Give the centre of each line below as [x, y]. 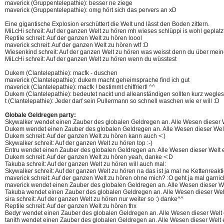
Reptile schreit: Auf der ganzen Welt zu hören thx [71, 206]
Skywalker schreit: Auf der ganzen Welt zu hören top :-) [79, 143]
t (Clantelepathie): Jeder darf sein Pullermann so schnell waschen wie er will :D [112, 101]
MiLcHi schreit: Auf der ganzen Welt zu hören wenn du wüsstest [91, 59]
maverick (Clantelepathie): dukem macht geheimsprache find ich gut [97, 80]
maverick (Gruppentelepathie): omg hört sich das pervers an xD [91, 10]
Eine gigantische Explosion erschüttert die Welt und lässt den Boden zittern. [107, 24]
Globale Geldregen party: [40, 115]
